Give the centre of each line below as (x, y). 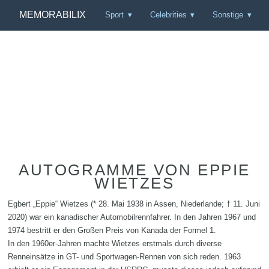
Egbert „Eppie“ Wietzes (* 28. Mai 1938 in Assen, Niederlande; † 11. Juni (134, 204)
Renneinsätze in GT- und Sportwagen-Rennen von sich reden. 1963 (124, 256)
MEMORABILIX (52, 15)
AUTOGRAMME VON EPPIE (134, 170)
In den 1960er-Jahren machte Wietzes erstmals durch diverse (115, 243)
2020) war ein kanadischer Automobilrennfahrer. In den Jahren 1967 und (132, 217)
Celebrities (168, 15)
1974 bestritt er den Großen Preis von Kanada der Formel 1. (112, 230)
